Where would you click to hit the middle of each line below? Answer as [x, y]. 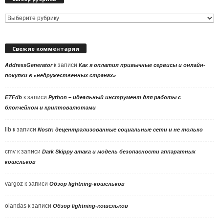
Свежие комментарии [46, 48]
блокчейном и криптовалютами [50, 107]
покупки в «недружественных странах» [60, 75]
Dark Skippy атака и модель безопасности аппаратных [119, 151]
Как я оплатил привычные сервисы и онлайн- [142, 65]
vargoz [14, 184]
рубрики [16, 28]
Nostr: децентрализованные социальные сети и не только [120, 129]
